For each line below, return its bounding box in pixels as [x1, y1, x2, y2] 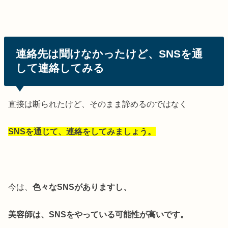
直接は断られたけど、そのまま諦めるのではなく [8, 99, 188, 108]
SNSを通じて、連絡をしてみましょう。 [8, 126, 156, 136]
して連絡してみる [15, 62, 104, 74]
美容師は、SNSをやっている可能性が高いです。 [8, 210, 189, 219]
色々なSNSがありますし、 [33, 182, 132, 191]
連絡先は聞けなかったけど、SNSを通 [15, 48, 203, 60]
